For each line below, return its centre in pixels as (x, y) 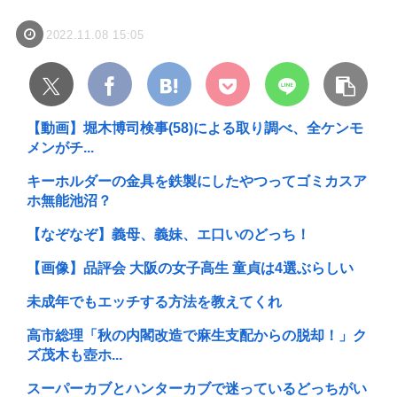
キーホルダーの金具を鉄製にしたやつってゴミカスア (197, 182)
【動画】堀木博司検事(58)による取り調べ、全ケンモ (195, 128)
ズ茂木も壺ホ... (74, 355)
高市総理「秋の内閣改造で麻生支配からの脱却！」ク (197, 336)
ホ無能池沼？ (69, 201)
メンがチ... (60, 148)
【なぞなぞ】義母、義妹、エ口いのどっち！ (168, 235)
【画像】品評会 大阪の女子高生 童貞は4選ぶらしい (190, 269)
